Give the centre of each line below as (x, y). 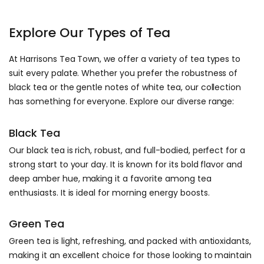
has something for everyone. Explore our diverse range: (122, 102)
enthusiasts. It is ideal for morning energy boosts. (109, 192)
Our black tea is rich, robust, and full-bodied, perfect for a (127, 150)
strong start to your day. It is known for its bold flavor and (126, 164)
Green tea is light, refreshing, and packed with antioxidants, (130, 241)
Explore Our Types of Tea (90, 32)
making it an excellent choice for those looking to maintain (131, 255)
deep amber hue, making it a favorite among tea (110, 178)
